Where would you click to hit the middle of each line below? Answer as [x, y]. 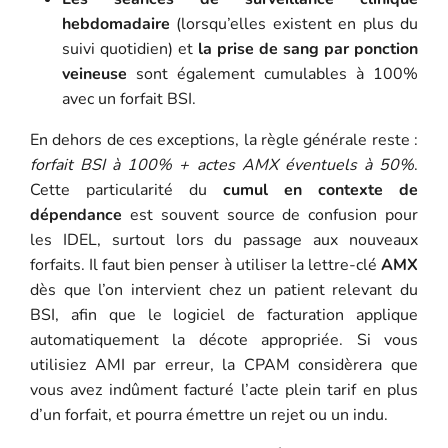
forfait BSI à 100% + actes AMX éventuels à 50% [222, 164]
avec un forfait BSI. [128, 98]
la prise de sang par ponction [308, 48]
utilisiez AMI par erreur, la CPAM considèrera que [224, 364]
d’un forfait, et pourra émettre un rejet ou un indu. [208, 414]
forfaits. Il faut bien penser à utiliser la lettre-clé [205, 264]
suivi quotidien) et [129, 48]
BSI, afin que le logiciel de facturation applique [224, 314]
